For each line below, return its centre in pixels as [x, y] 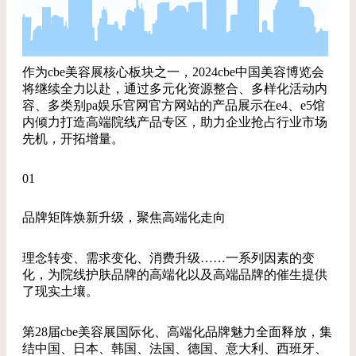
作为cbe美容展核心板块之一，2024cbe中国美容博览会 [173, 72]
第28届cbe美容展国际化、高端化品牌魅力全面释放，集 [177, 332]
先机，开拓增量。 [73, 139]
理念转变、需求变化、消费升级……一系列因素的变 [168, 258]
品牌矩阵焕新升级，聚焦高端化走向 [124, 217]
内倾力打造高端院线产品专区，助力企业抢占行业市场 [175, 122]
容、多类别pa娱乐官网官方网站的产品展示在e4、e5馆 [174, 105]
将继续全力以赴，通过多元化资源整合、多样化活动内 [175, 89]
